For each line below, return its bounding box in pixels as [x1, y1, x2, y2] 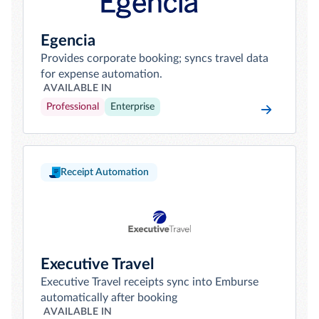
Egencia [41, 33, 95, 48]
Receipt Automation [61, 167, 149, 177]
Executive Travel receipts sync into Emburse [41, 276, 258, 288]
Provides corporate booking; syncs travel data [41, 53, 268, 64]
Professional [46, 102, 99, 112]
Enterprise [110, 102, 155, 112]
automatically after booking [41, 292, 177, 303]
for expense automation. [41, 68, 162, 80]
